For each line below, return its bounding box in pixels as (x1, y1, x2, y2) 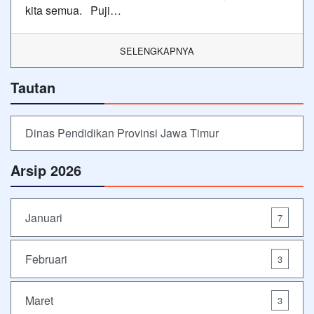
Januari (25, 209, 62, 226)
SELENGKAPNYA (120, 44, 194, 58)
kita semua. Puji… (25, 2, 121, 19)
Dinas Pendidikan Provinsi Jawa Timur (25, 125, 219, 142)
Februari (25, 250, 67, 267)
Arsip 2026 (11, 160, 81, 181)
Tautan (11, 77, 55, 98)
